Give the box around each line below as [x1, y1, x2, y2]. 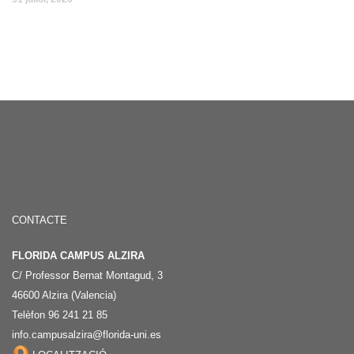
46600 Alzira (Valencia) [12, 289, 116, 302]
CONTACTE [12, 214, 67, 227]
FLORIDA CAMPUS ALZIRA [12, 250, 145, 262]
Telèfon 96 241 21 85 [12, 309, 107, 322]
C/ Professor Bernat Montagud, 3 [12, 269, 163, 282]
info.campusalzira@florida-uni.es [12, 329, 161, 341]
